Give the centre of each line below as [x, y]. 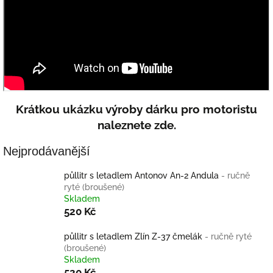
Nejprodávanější [47, 151]
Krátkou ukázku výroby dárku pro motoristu [136, 109]
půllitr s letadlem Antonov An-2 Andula [143, 175]
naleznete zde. [136, 125]
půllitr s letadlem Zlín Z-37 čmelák [134, 236]
